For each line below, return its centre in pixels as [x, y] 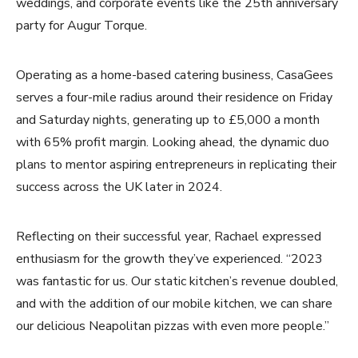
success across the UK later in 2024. [119, 187]
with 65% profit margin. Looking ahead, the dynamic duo [173, 142]
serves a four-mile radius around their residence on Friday [174, 97]
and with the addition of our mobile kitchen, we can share [174, 303]
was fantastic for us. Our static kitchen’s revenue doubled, [177, 281]
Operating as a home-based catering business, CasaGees [175, 75]
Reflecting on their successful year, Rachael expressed [169, 236]
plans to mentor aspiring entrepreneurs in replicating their [176, 164]
